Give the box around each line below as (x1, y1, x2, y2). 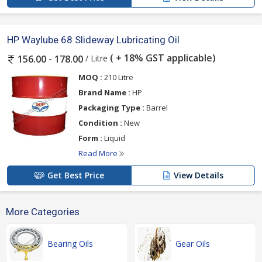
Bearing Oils (47, 237, 93, 249)
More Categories (6, 205, 80, 218)
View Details (174, 169, 223, 181)
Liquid (102, 132, 125, 143)
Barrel (144, 102, 168, 113)
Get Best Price (47, 169, 104, 181)
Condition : (78, 117, 122, 128)
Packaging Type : (78, 102, 144, 113)
